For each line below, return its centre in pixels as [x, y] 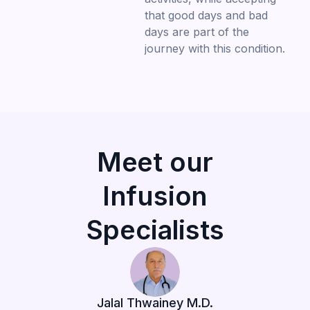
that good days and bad [206, 15]
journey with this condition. [215, 48]
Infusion [155, 195]
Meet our [155, 162]
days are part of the [197, 31]
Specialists [155, 229]
